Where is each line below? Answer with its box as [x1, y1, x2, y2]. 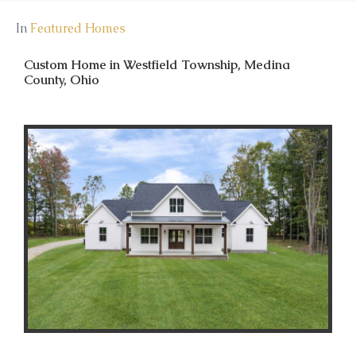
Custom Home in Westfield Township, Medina [24, 56, 290, 74]
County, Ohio [24, 72, 99, 89]
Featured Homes [30, 20, 126, 37]
